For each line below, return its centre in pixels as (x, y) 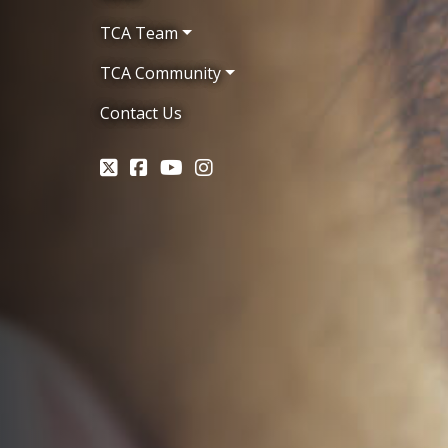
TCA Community (160, 73)
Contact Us (141, 113)
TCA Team (139, 33)
